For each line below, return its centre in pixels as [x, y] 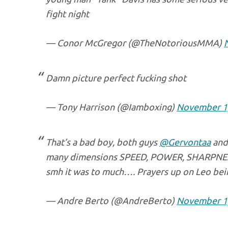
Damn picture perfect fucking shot [116, 78]
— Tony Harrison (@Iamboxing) [111, 107]
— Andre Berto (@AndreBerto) [111, 201]
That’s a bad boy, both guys [103, 142]
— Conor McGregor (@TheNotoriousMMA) [135, 43]
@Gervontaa [185, 142]
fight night [67, 14]
